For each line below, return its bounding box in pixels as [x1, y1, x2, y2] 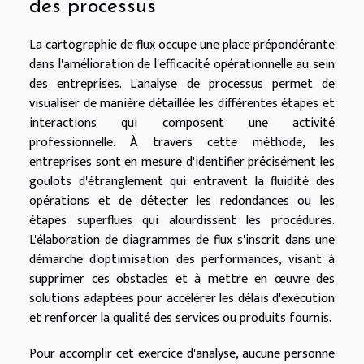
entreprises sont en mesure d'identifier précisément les [29, 151, 335, 174]
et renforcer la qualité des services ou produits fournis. [29, 307, 331, 330]
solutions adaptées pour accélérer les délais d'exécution [29, 288, 335, 310]
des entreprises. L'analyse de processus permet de [29, 73, 335, 96]
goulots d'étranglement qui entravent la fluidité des [29, 171, 335, 193]
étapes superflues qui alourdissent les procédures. [29, 210, 335, 232]
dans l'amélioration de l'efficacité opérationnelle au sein [29, 54, 335, 76]
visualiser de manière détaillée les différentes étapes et [29, 93, 335, 115]
